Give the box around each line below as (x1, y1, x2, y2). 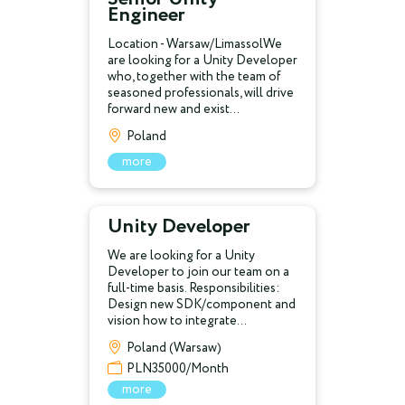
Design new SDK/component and (108, 296, 296, 314)
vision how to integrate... (108, 312, 247, 330)
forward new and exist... (108, 100, 240, 118)
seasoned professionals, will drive (108, 84, 294, 102)
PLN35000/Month (127, 360, 229, 378)
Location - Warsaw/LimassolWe (108, 35, 282, 53)
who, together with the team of (108, 68, 280, 86)
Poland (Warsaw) (127, 339, 221, 357)
